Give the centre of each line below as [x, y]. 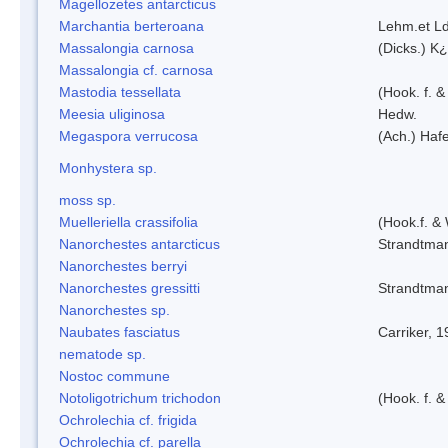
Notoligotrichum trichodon [140, 397]
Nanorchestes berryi [123, 265]
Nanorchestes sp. [114, 309]
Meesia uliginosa [112, 113]
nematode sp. [102, 353]
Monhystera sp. [108, 167]
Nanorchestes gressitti [129, 287]
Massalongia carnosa [126, 47]
